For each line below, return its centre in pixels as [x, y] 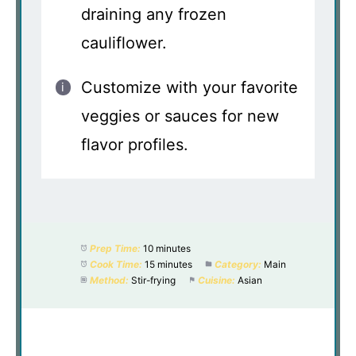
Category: [238, 264]
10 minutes [166, 248]
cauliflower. [124, 43]
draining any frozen [154, 14]
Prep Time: [115, 248]
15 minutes [168, 264]
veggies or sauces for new [180, 116]
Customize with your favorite [190, 87]
